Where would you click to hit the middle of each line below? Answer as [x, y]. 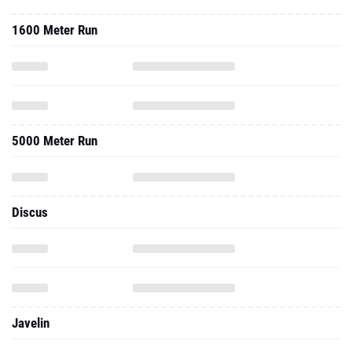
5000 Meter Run [55, 141]
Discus [30, 212]
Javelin [31, 323]
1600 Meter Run [55, 30]
